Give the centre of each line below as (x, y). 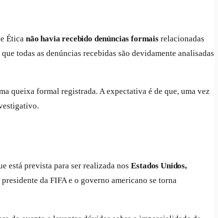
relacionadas (181, 38)
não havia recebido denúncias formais (92, 38)
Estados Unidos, (159, 166)
